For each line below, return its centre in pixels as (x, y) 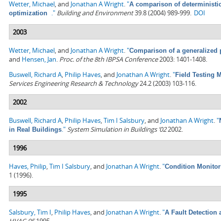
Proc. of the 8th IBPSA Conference (109, 59)
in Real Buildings (35, 130)
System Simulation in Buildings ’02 (117, 129)
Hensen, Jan (39, 59)
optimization (30, 13)
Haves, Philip (28, 166)
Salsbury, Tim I (30, 212)
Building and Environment (95, 13)
